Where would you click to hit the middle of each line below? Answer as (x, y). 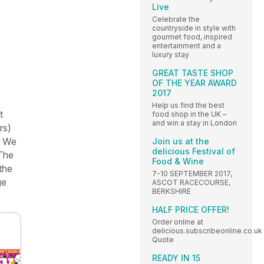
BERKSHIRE (171, 191)
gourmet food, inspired (192, 37)
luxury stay (171, 54)
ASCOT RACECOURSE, (191, 182)
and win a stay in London (194, 123)
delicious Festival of (194, 151)
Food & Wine (178, 161)
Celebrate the (176, 19)
